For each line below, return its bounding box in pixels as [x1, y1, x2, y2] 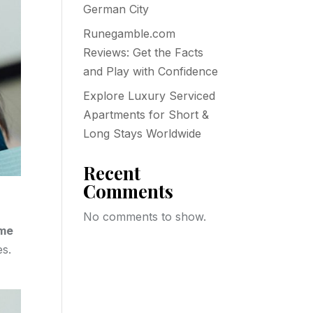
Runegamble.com [83, 27, 176, 41]
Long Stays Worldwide [83, 126, 202, 140]
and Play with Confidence [83, 64, 219, 78]
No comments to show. [83, 210, 207, 224]
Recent [83, 161, 141, 185]
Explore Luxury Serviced [83, 89, 216, 103]
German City [83, 2, 150, 16]
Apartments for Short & [83, 108, 210, 122]
